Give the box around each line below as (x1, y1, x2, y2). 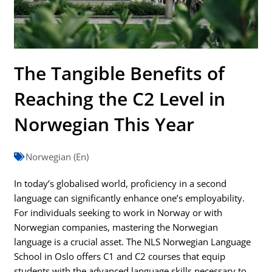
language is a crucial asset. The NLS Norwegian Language (14, 235, 251, 248)
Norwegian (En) (25, 150, 89, 163)
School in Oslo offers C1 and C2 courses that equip (14, 250, 226, 262)
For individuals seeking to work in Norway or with (14, 206, 223, 219)
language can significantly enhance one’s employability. (14, 191, 245, 204)
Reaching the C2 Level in (14, 86, 226, 111)
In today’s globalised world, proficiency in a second (14, 177, 227, 189)
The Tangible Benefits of (14, 60, 225, 86)
